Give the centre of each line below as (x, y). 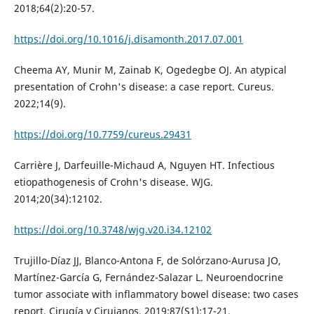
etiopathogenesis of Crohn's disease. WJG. (113, 182)
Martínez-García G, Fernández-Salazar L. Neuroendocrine (148, 278)
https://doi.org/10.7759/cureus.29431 (102, 135)
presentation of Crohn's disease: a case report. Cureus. (144, 87)
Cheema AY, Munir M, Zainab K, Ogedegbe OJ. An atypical (150, 70)
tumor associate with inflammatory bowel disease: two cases (156, 294)
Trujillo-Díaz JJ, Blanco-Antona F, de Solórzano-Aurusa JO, (147, 261)
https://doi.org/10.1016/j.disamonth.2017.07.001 (128, 39)
